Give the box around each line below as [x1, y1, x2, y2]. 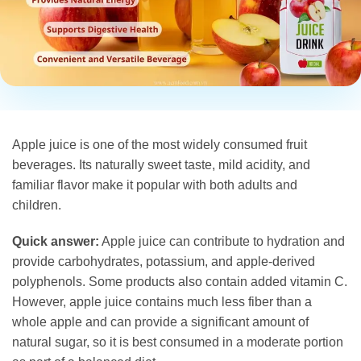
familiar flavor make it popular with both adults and [12, 177, 297, 192]
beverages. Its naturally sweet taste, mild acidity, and [12, 157, 310, 172]
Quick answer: [12, 234, 99, 249]
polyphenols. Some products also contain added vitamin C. [12, 275, 347, 289]
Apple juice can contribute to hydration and [99, 234, 345, 249]
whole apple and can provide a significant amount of [12, 315, 309, 330]
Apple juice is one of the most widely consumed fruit [12, 137, 307, 151]
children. [12, 197, 61, 212]
